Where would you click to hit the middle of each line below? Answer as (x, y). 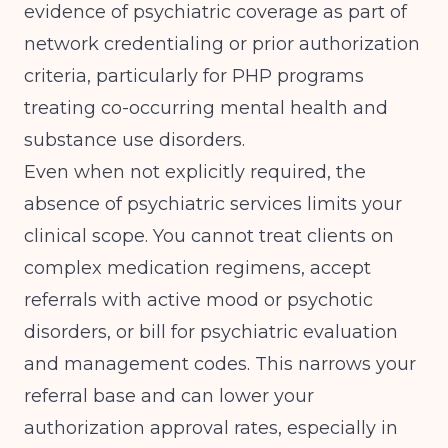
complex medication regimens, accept (197, 268)
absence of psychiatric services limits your (213, 204)
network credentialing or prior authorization (222, 44)
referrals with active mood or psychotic (198, 300)
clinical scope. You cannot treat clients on (209, 236)
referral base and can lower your (169, 396)
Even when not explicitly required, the (195, 172)
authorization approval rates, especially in (211, 428)
